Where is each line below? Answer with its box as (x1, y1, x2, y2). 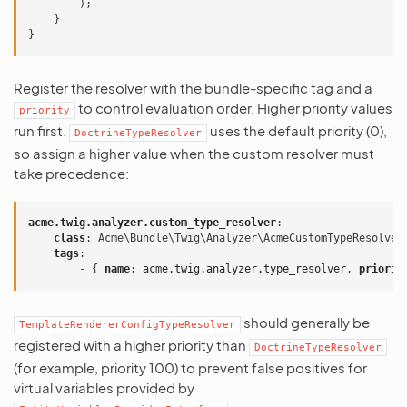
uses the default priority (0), (207, 122, 387, 140)
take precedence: (14, 164, 129, 183)
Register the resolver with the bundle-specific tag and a (14, 79, 372, 97)
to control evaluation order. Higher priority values (75, 99, 392, 117)
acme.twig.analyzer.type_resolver (143, 263, 346, 276)
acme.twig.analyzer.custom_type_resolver (28, 216, 276, 230)
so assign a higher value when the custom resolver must (14, 144, 374, 163)
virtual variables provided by (14, 379, 194, 397)
